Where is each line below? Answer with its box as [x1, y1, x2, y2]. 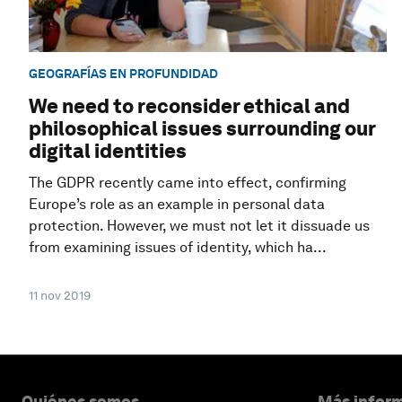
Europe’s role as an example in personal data [29, 196, 325, 214]
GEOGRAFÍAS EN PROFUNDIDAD [29, 66, 218, 81]
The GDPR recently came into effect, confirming [29, 174, 346, 192]
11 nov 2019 [29, 288, 91, 303]
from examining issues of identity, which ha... [29, 239, 327, 257]
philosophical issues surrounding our [29, 117, 375, 141]
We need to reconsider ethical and [29, 94, 350, 118]
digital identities [29, 139, 187, 163]
